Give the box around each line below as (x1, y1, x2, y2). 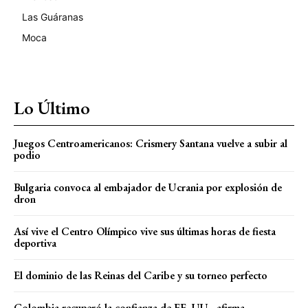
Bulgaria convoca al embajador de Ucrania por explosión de (14, 179, 282, 195)
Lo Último (14, 96, 90, 120)
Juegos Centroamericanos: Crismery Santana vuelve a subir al (14, 135, 287, 151)
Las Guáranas (22, 10, 83, 23)
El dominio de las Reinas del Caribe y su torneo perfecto (14, 267, 267, 283)
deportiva (14, 235, 56, 250)
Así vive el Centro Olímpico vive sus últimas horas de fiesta (14, 223, 276, 239)
